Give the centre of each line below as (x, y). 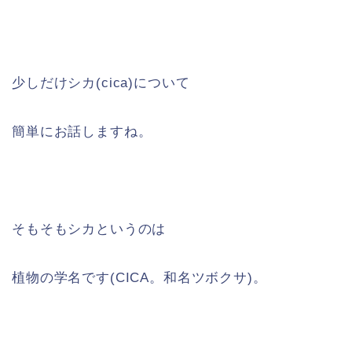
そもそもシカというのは (89, 229)
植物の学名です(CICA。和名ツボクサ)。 (139, 277)
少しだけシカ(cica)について (101, 82)
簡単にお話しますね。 (82, 131)
